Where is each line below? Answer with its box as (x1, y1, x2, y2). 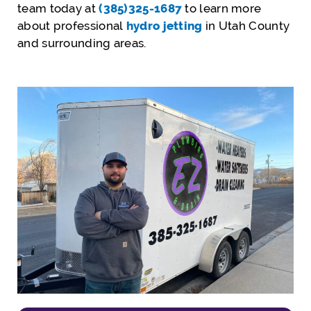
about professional (17, 18, 126, 33)
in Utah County (202, 18, 290, 33)
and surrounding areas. (17, 35, 146, 50)
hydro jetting (126, 18, 203, 33)
